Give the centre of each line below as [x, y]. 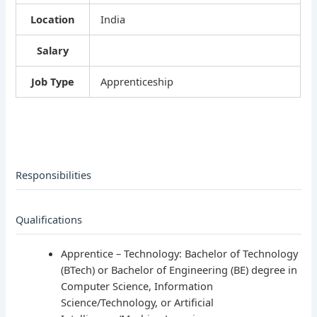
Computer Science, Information [137, 286]
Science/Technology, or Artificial [138, 302]
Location [53, 19]
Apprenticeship [137, 82]
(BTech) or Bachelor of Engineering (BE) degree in [179, 270]
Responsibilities [54, 175]
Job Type [53, 82]
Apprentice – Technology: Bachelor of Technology [180, 254]
